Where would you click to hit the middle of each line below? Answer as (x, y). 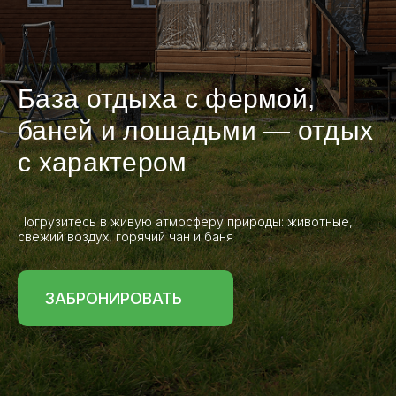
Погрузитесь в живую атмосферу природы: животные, (185, 221)
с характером (103, 162)
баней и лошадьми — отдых (196, 130)
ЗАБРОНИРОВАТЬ (113, 298)
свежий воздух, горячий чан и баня (126, 236)
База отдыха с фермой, (167, 99)
